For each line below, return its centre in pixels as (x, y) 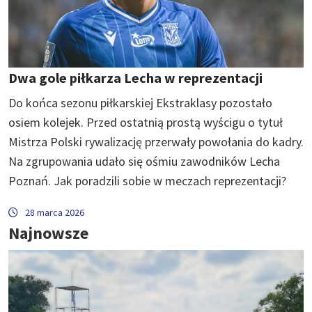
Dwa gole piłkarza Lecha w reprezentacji (135, 77)
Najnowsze (48, 233)
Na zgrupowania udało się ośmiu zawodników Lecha (144, 161)
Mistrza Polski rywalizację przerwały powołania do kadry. (156, 141)
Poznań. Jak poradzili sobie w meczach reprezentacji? (147, 180)
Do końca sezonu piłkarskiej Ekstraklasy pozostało (140, 102)
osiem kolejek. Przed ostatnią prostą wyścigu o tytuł (146, 122)
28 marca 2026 (55, 212)
